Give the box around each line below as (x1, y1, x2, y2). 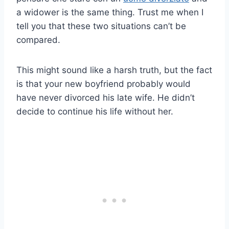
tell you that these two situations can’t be (16, 20, 186, 31)
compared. (16, 34, 60, 45)
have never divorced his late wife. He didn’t (16, 92, 195, 103)
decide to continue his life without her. (16, 106, 173, 117)
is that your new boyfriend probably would (16, 78, 191, 89)
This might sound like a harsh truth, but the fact (16, 64, 212, 75)
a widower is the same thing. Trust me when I (16, 7, 203, 17)
